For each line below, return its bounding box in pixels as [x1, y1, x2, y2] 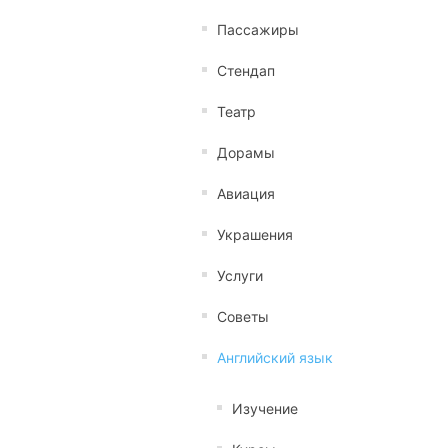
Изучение [232, 400, 298, 417]
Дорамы [217, 144, 275, 161]
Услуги [217, 267, 263, 284]
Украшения [217, 226, 293, 243]
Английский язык [217, 349, 333, 366]
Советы [217, 308, 269, 325]
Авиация [217, 185, 275, 202]
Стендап [217, 62, 275, 79]
